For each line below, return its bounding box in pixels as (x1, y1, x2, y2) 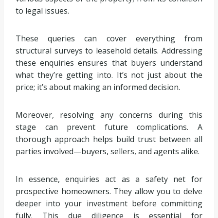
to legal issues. (16, 5, 69, 17)
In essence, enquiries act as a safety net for (16, 174, 202, 185)
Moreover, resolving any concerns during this (16, 109, 202, 121)
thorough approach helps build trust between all (16, 134, 202, 145)
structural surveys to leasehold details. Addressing (16, 45, 202, 56)
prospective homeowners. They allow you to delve (16, 186, 202, 197)
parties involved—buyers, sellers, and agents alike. (16, 146, 200, 157)
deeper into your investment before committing (16, 198, 202, 209)
